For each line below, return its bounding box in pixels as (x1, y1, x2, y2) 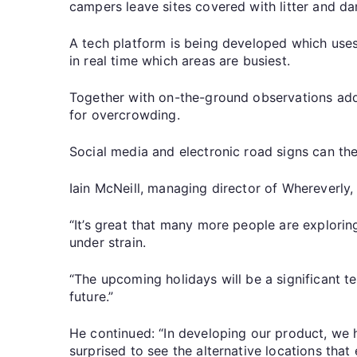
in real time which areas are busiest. (69, 52, 290, 69)
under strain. (69, 233, 147, 250)
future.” (69, 288, 114, 304)
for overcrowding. (69, 106, 180, 123)
